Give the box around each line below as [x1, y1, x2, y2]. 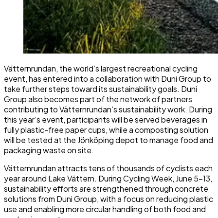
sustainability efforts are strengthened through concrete [4, 183, 208, 194]
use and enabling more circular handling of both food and [4, 204, 206, 215]
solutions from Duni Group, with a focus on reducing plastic [4, 194, 213, 204]
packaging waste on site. [4, 145, 94, 156]
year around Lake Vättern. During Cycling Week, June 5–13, [4, 173, 212, 184]
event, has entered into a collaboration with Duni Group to [4, 73, 211, 84]
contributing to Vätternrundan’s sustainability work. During [4, 104, 212, 115]
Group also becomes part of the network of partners [4, 94, 192, 105]
